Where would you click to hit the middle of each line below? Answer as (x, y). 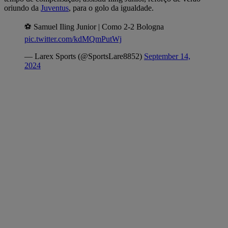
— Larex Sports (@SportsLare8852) (84, 56)
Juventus (55, 8)
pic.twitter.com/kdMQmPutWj (73, 39)
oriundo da (22, 8)
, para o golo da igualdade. (111, 8)
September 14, (167, 56)
